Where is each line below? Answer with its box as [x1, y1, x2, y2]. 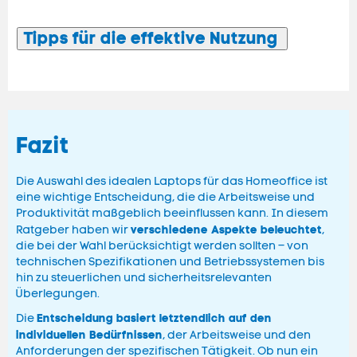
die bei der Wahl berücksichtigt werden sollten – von [16, 239, 308, 253]
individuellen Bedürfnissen [16, 328, 163, 343]
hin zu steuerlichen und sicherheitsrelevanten [16, 271, 272, 285]
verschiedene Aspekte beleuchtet [131, 222, 322, 237]
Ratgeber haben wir [16, 223, 131, 237]
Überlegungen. [16, 287, 100, 301]
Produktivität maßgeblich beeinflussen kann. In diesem [16, 206, 328, 221]
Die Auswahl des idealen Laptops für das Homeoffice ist [16, 175, 328, 189]
